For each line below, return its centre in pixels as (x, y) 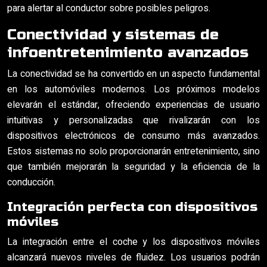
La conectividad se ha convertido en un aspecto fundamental (133, 74)
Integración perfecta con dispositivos (132, 207)
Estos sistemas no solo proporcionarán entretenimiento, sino (133, 151)
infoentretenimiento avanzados (128, 52)
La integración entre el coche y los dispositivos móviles (133, 242)
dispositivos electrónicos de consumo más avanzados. (133, 136)
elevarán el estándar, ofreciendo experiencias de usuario (133, 105)
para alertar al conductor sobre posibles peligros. (109, 8)
